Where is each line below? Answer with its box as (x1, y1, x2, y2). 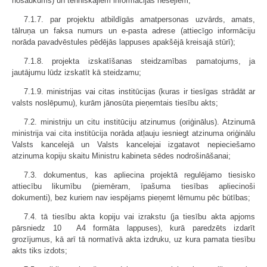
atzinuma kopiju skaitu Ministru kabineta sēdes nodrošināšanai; (12, 151, 231, 160)
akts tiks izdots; (12, 246, 67, 255)
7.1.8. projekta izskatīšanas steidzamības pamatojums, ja (24, 57, 255, 66)
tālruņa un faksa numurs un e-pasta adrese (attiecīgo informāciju (12, 26, 255, 35)
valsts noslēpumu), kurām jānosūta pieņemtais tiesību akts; (12, 98, 218, 107)
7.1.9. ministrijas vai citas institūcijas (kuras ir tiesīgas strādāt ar (24, 87, 255, 96)
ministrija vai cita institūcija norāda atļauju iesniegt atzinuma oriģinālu (12, 129, 255, 138)
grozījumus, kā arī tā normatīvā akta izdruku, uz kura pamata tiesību (12, 235, 255, 244)
